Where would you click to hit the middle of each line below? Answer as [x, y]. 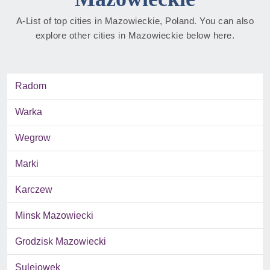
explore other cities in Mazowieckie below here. [135, 36]
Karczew [34, 190]
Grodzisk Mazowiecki [61, 242]
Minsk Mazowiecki [54, 216]
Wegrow [33, 138]
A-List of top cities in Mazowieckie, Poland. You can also [135, 21]
